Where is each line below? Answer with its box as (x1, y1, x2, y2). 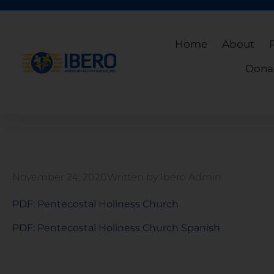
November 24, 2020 (12, 171, 107, 183)
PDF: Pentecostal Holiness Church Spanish (12, 221, 220, 234)
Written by (107, 171, 158, 183)
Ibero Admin (158, 171, 221, 183)
